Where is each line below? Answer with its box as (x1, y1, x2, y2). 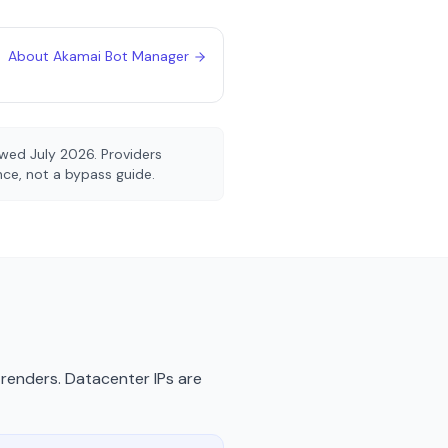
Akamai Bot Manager (53, 47, 189, 65)
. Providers (94, 145, 162, 163)
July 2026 (30, 145, 94, 163)
